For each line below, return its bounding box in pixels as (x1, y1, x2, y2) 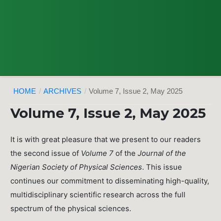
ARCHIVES (43, 87, 82, 95)
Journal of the (138, 148, 186, 158)
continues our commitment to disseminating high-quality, (10, 176, 210, 186)
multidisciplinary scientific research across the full (10, 190, 186, 200)
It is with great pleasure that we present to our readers (10, 135, 201, 145)
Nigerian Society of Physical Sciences (10, 162, 143, 172)
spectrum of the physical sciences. (10, 204, 132, 214)
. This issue (142, 162, 183, 172)
